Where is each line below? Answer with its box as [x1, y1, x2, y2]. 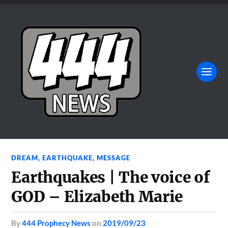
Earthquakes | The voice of [11, 168, 210, 187]
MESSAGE [97, 154, 131, 162]
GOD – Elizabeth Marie [11, 187, 183, 206]
